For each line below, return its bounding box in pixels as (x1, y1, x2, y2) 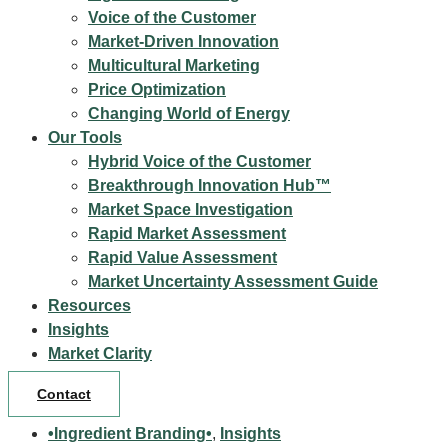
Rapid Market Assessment (88, 225, 286, 242)
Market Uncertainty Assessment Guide (88, 273, 378, 290)
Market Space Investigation (88, 201, 293, 218)
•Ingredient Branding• (48, 425, 212, 442)
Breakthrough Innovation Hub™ (88, 177, 331, 194)
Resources (48, 297, 131, 314)
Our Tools (48, 129, 122, 146)
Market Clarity (48, 345, 152, 362)
